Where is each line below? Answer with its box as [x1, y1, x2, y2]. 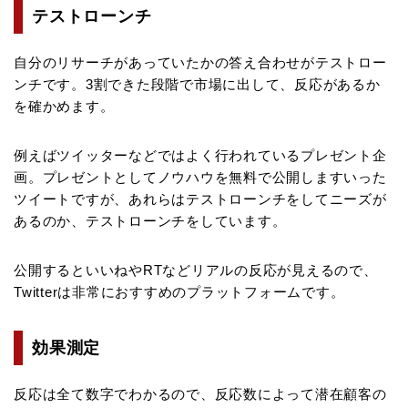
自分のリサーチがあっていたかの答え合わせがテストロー [14, 54, 387, 70]
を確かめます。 [14, 97, 115, 114]
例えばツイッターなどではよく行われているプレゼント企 [14, 147, 387, 163]
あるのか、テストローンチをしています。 [14, 212, 287, 229]
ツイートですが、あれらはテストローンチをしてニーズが [14, 190, 387, 207]
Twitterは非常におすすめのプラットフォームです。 [14, 283, 345, 300]
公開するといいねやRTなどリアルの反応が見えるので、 [14, 261, 378, 278]
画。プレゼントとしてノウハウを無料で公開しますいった [14, 168, 387, 185]
